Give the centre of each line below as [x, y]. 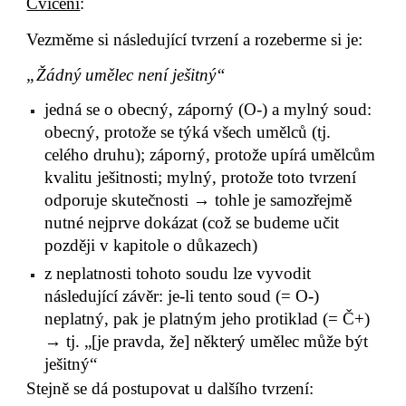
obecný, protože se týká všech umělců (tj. [188, 132]
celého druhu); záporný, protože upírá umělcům [210, 155]
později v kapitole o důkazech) [151, 246]
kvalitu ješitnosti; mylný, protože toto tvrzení [201, 178]
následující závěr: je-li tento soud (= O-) [182, 296]
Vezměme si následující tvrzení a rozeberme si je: [195, 39]
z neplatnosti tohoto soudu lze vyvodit [178, 274]
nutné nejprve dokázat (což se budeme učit [192, 223]
